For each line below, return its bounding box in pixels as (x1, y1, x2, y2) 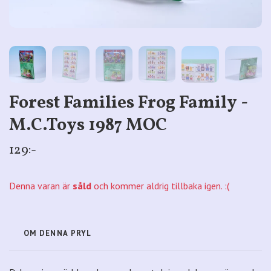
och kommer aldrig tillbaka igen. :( (91, 180, 229, 192)
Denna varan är (9, 180, 70, 192)
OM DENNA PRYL (24, 228, 92, 239)
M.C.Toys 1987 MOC (9, 114, 167, 139)
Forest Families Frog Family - (9, 91, 247, 116)
